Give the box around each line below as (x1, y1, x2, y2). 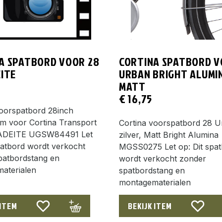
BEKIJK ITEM (128, 199, 172, 212)
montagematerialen (119, 177, 191, 187)
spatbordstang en (119, 165, 185, 175)
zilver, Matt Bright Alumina (119, 129, 219, 140)
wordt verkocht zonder (119, 153, 206, 164)
